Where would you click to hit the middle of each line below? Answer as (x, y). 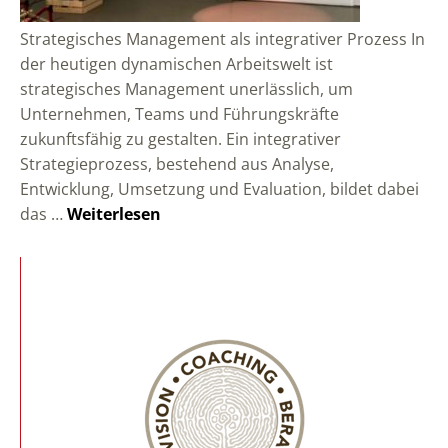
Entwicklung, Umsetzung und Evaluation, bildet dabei (219, 189)
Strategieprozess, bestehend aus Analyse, (177, 164)
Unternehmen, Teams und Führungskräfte (179, 114)
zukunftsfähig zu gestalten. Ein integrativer (180, 139)
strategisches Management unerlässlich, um (186, 89)
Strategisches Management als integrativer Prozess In (222, 39)
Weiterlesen (114, 214)
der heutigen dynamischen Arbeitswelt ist (176, 64)
